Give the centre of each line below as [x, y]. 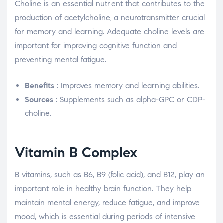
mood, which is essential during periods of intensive [105, 217]
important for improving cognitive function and [96, 46]
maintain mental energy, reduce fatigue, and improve [107, 203]
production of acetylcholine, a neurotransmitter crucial [110, 18]
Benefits [40, 86]
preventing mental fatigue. [60, 60]
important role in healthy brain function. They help [103, 189]
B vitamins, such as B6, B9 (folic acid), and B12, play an [110, 175]
